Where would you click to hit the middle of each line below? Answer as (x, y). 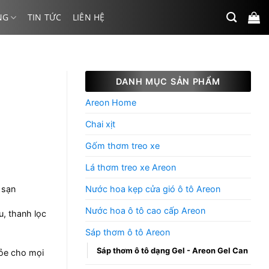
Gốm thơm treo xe (122, 146)
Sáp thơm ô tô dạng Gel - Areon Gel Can (172, 250)
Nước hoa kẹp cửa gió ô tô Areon (153, 189)
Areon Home (111, 102)
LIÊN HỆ (89, 17)
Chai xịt (100, 124)
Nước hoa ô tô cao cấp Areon (145, 210)
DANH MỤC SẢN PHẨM (168, 81)
